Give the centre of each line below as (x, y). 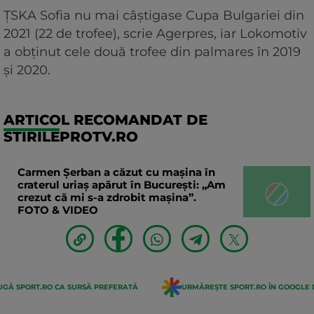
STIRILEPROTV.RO (71, 136)
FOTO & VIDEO (58, 210)
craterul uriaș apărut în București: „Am (122, 184)
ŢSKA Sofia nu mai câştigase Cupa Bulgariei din (154, 15)
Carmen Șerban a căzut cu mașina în (116, 172)
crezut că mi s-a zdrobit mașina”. (107, 197)
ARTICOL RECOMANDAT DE (105, 120)
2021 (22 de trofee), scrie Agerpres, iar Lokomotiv (155, 33)
